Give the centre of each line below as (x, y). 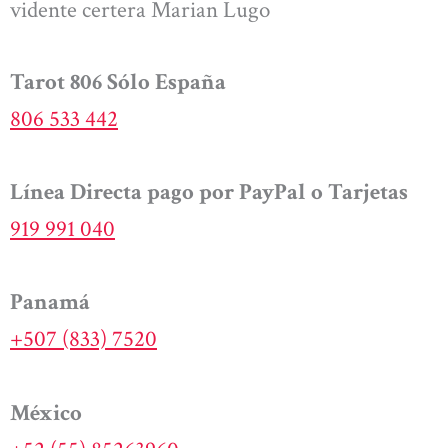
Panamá (50, 302)
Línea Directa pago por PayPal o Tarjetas (209, 192)
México (46, 412)
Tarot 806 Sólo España (118, 81)
